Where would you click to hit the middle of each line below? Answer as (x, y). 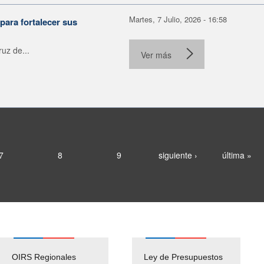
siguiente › (178, 155)
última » (237, 155)
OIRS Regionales (44, 257)
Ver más (156, 55)
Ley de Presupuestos (183, 257)
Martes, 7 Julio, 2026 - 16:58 (178, 19)
